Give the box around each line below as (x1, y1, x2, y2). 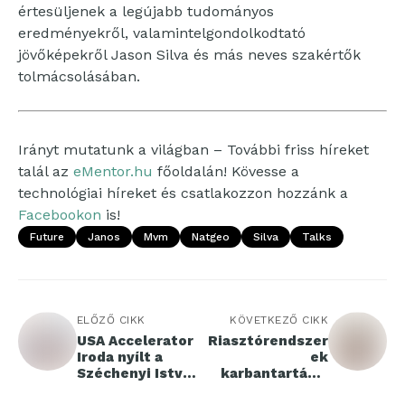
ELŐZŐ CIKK (77, 314, 146, 327)
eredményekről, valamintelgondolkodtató (18, 24, 306, 42)
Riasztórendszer (208, 333, 328, 350)
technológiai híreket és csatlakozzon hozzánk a (18, 184, 348, 202)
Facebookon (18, 206, 101, 224)
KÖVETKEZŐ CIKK (230, 314, 328, 327)
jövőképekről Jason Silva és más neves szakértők (18, 46, 361, 64)
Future (30, 231, 64, 244)
